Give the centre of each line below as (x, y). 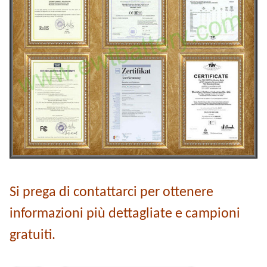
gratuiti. (32, 235)
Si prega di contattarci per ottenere (111, 192)
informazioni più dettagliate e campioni (125, 214)
